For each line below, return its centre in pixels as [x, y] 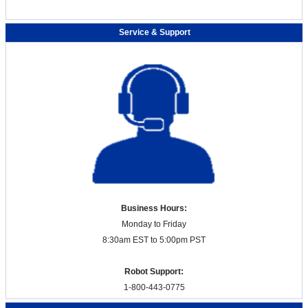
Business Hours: [154, 208]
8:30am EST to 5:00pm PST [154, 240]
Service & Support [155, 32]
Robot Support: [154, 271]
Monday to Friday [154, 224]
